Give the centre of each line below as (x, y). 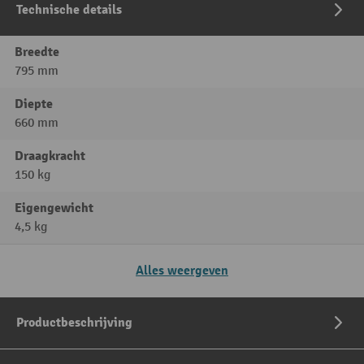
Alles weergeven (182, 271)
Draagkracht (50, 156)
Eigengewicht (54, 208)
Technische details (69, 10)
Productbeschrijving (74, 323)
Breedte (37, 52)
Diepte (34, 104)
